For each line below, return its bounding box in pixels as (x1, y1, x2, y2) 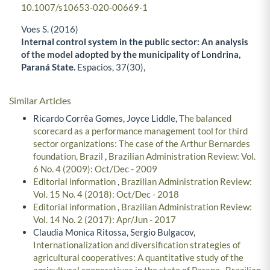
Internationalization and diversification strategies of (33, 239, 240, 250)
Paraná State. (21, 61, 77, 73)
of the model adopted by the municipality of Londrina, (21, 49, 240, 60)
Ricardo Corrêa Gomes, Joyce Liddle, (33, 112, 179, 124)
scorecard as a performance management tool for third (33, 125, 248, 136)
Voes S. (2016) (21, 24, 78, 35)
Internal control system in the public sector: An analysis (21, 36, 248, 48)
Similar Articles (9, 95, 71, 107)
